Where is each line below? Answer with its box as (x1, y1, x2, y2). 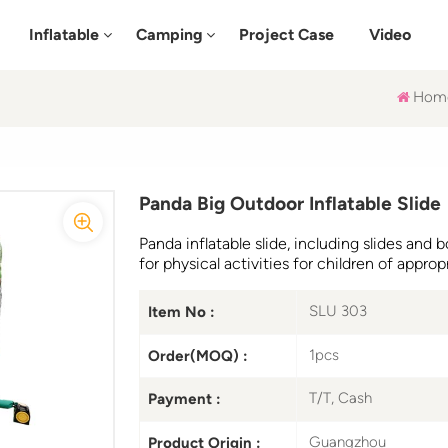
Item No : (147, 302, 215, 321)
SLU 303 (308, 302, 367, 321)
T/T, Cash (308, 389, 372, 408)
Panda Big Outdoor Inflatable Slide (138, 192, 441, 216)
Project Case (238, 24, 334, 44)
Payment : (147, 390, 221, 409)
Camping (136, 24, 203, 44)
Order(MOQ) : (147, 346, 248, 365)
